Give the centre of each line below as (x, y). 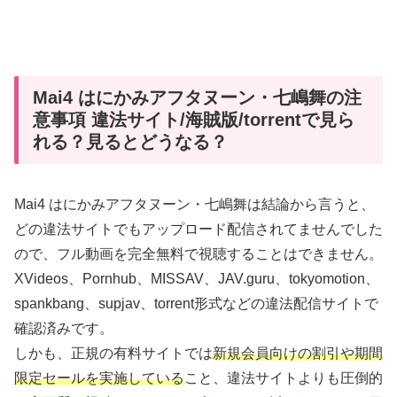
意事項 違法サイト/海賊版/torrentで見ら (194, 119)
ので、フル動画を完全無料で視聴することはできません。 (198, 254)
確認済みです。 (64, 329)
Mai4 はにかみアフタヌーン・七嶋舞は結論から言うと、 (195, 205)
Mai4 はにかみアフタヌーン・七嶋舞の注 (197, 97)
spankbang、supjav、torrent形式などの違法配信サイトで (196, 304)
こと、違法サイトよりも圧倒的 (284, 378)
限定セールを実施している (99, 378)
